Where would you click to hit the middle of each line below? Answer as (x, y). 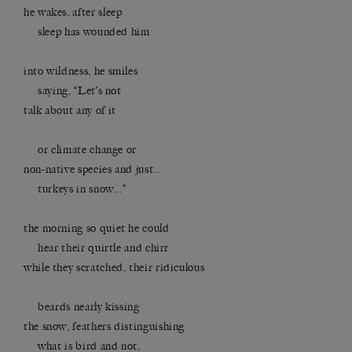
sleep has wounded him (87, 32)
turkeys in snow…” (75, 189)
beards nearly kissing (82, 307)
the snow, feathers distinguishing (104, 327)
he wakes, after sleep (75, 13)
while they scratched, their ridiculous (114, 268)
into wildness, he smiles (81, 71)
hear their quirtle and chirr (97, 248)
